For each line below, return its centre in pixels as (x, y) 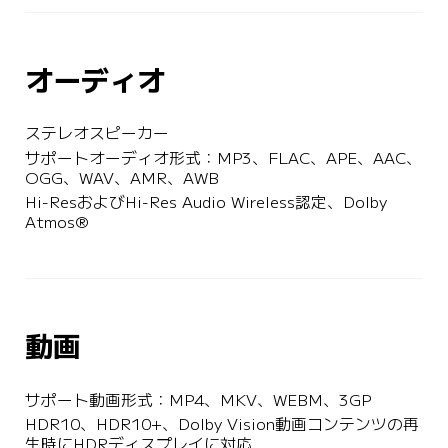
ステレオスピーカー (96, 134)
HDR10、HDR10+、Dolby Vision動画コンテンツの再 (221, 424)
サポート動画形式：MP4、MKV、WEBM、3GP (197, 400)
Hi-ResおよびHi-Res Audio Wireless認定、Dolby (208, 202)
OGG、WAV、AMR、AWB (121, 178)
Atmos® (56, 222)
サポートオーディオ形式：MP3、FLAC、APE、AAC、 (223, 158)
